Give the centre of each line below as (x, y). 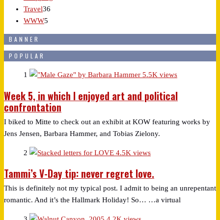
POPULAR (27, 56)
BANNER (24, 39)
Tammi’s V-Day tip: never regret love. (79, 174)
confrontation (33, 107)
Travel (33, 9)
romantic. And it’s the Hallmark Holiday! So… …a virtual (92, 200)
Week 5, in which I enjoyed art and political (91, 96)
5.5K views (160, 75)
